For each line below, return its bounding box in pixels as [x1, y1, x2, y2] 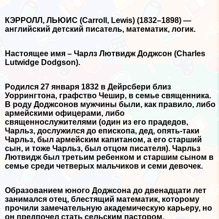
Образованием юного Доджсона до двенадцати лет [5, 186, 206, 195]
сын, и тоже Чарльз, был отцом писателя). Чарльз [5, 144, 200, 153]
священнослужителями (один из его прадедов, [5, 118, 188, 127]
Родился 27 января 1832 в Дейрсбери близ [5, 83, 171, 91]
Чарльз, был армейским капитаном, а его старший [5, 135, 202, 144]
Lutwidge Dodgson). [5, 58, 80, 67]
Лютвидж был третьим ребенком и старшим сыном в [5, 153, 214, 162]
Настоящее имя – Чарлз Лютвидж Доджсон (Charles [5, 49, 205, 58]
